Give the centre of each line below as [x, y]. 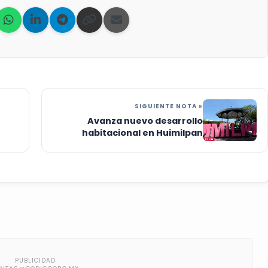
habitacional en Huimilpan [142, 133]
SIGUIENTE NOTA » [169, 106]
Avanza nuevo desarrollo [145, 121]
